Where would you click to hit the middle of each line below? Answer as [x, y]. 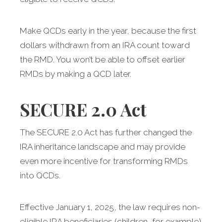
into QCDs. [40, 176]
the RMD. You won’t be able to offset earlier [103, 60]
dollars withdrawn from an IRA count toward [105, 45]
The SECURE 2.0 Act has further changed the [106, 133]
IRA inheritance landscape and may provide [103, 147]
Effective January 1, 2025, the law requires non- [110, 207]
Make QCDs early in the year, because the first [108, 31]
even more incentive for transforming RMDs [104, 161]
